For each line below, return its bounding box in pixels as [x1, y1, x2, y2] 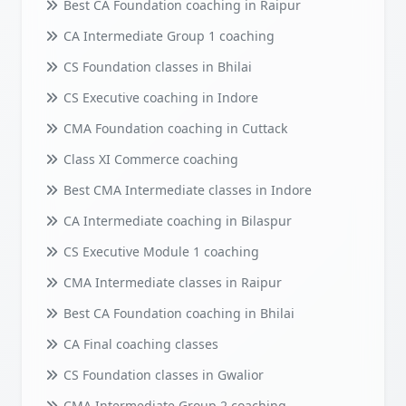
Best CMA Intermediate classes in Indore [59, 181, 312, 199]
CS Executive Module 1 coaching [59, 243, 259, 261]
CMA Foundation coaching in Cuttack [59, 120, 287, 138]
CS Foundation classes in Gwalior [59, 366, 264, 384]
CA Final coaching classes [59, 335, 218, 353]
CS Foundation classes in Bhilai [59, 58, 252, 76]
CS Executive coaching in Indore [59, 89, 258, 107]
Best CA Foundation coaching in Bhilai [59, 304, 295, 323]
